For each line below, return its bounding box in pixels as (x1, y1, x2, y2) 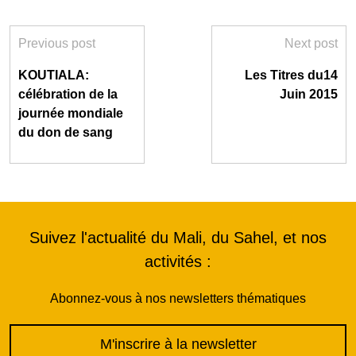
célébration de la (18, 87, 118, 102)
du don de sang (18, 126, 113, 140)
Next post (284, 37, 338, 51)
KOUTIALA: (18, 68, 89, 83)
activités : (145, 253, 211, 271)
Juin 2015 (280, 87, 338, 102)
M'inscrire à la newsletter (99, 336, 257, 353)
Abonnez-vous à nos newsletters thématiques (50, 292, 306, 306)
